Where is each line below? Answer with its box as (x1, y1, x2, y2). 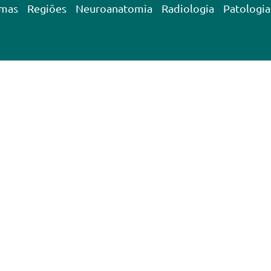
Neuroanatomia (76, 2, 153, 15)
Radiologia (162, 2, 215, 15)
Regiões (27, 2, 67, 15)
